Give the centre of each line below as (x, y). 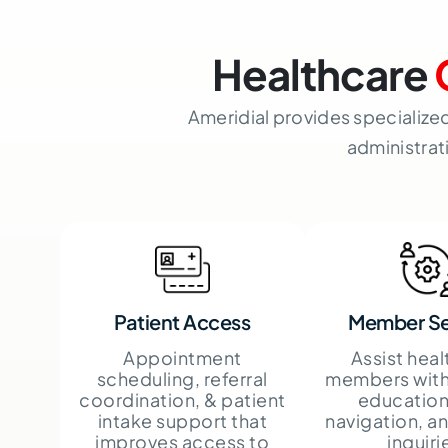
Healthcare (323, 73)
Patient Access (182, 321)
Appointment (182, 357)
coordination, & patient (182, 399)
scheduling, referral (182, 378)
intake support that (182, 420)
